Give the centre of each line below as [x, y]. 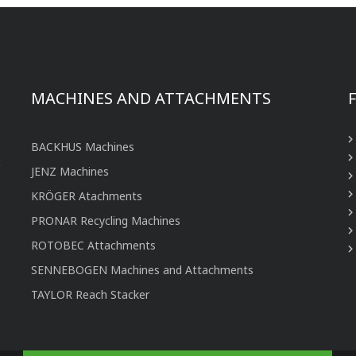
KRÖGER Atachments [86, 195]
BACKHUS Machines [82, 146]
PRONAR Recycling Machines [105, 220]
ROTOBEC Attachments [93, 245]
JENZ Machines [70, 171]
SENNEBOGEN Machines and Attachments [142, 269]
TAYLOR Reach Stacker [90, 294]
